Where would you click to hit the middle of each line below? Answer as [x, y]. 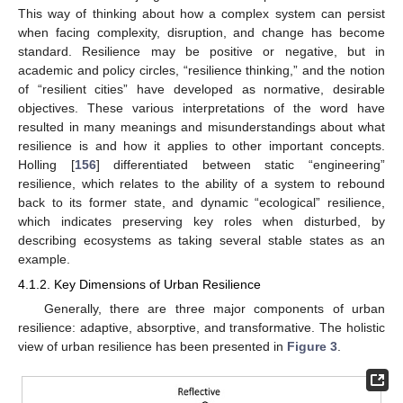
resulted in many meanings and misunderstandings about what [201, 126]
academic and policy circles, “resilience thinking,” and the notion [201, 70]
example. [44, 259]
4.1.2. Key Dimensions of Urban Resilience [139, 284]
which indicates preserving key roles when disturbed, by [201, 221]
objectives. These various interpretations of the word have [201, 107]
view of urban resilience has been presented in [152, 346]
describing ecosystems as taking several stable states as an [201, 240]
